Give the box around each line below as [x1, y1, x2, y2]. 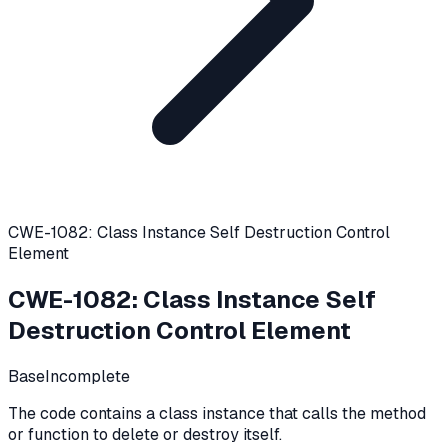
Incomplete [45, 365, 130, 387]
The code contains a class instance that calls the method [8, 402, 426, 424]
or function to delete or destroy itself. [8, 423, 282, 445]
